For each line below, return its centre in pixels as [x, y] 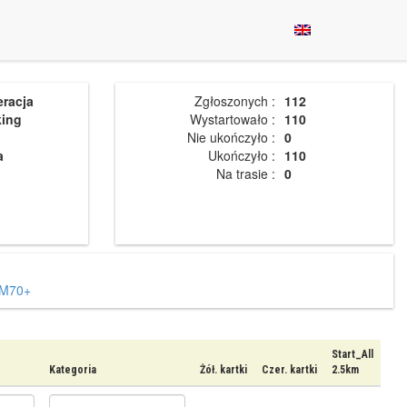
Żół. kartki [223, 370]
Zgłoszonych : [235, 101]
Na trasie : [246, 174]
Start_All [352, 354]
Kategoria [73, 370]
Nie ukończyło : [231, 137]
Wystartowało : [233, 119]
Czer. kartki [289, 370]
